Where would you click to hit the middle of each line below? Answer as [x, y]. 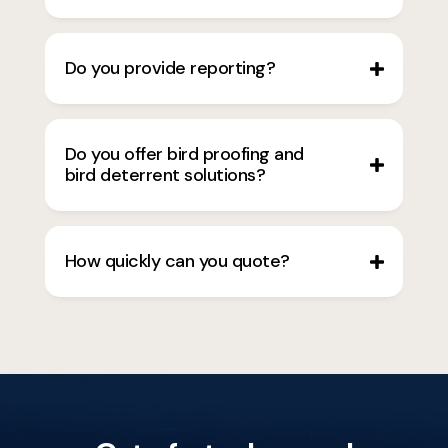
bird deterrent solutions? [165, 175]
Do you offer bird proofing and [184, 154]
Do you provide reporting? [170, 68]
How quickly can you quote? [177, 261]
